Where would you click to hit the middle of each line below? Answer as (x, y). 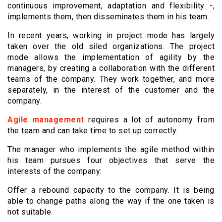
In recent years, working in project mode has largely (111, 36)
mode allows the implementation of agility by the (111, 57)
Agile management (46, 120)
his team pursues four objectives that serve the (111, 161)
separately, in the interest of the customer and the (111, 90)
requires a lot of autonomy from (149, 120)
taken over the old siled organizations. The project (111, 47)
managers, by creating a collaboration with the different (111, 68)
